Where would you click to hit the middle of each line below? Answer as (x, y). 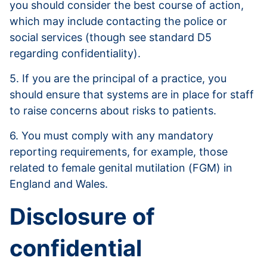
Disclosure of (82, 217)
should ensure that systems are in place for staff (132, 95)
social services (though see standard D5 (111, 38)
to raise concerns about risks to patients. (113, 111)
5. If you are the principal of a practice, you (118, 79)
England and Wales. (59, 184)
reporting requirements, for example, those (119, 152)
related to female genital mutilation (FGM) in (121, 168)
